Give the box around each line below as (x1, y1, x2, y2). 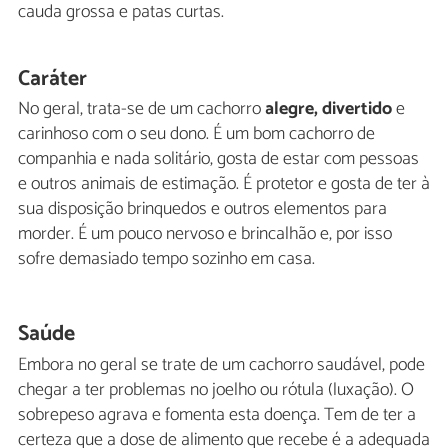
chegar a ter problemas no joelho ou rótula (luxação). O (18, 374, 414, 405)
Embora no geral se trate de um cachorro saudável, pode (18, 349, 425, 380)
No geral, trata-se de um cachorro (18, 94, 265, 125)
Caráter (18, 60, 88, 97)
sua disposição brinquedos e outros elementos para (18, 194, 387, 225)
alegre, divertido (265, 94, 392, 125)
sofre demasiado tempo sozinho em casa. (18, 244, 315, 275)
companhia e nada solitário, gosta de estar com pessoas (18, 144, 419, 175)
